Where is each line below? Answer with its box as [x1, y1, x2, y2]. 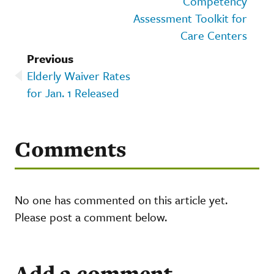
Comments [15, 134, 126, 163]
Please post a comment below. [15, 208, 167, 225]
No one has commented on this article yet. [15, 191, 228, 208]
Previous [27, 50, 73, 67]
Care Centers [180, 26, 247, 43]
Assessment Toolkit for [133, 9, 247, 26]
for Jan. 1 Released [27, 84, 119, 101]
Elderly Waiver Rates [27, 67, 130, 84]
